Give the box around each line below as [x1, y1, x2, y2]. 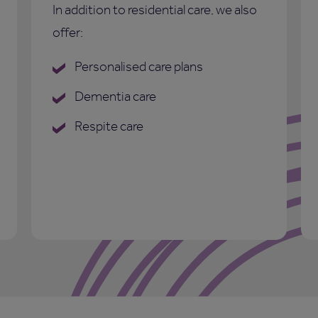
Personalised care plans [72, 58, 203, 75]
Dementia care [72, 88, 156, 105]
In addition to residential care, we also [53, 1, 257, 18]
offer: [53, 24, 83, 41]
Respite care [72, 118, 143, 135]
